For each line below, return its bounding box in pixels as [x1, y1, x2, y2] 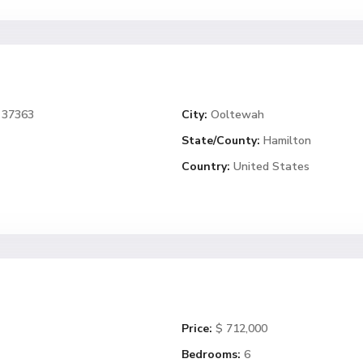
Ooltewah [211, 107, 264, 122]
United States [230, 159, 310, 174]
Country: [181, 159, 230, 174]
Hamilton [263, 133, 311, 148]
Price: [181, 321, 212, 336]
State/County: [181, 133, 260, 148]
